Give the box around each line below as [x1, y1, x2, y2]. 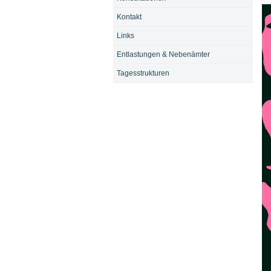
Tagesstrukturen [116, 69, 169, 77]
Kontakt [116, 13, 142, 21]
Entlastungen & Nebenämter [116, 50, 210, 59]
